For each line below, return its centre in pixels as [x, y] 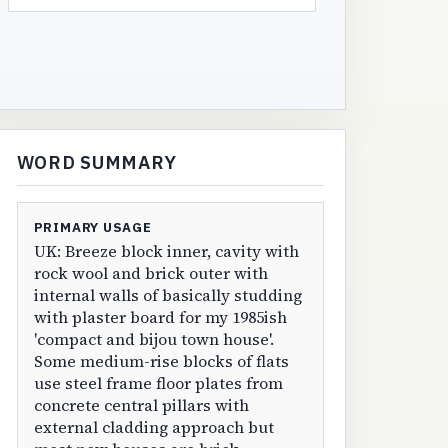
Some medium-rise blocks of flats [161, 361]
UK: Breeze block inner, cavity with [166, 251]
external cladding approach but [153, 427]
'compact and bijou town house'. [153, 339]
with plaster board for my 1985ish [160, 317]
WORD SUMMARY [96, 162]
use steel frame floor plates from [158, 383]
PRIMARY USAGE [92, 227]
